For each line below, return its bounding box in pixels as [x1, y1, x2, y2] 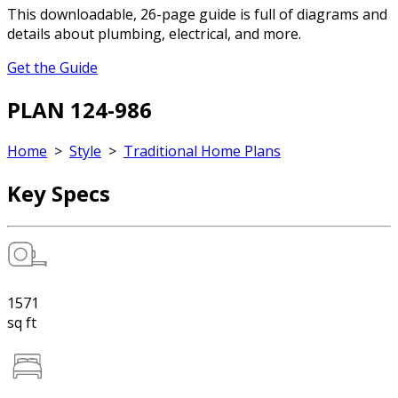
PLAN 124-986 [7, 94, 152, 124]
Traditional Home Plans [123, 141, 281, 162]
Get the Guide [7, 57, 98, 77]
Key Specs [7, 179, 110, 209]
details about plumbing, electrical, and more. [7, 23, 301, 44]
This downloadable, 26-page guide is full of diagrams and [7, 4, 387, 24]
